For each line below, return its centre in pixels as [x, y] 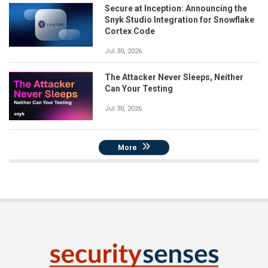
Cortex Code [130, 31]
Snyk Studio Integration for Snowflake [179, 19]
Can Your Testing [139, 88]
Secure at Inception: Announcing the [176, 8]
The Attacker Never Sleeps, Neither [174, 77]
